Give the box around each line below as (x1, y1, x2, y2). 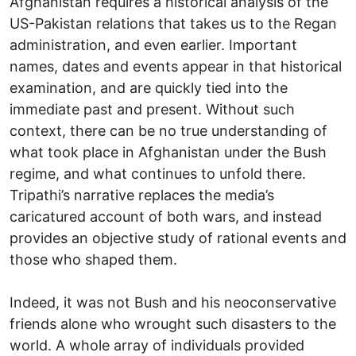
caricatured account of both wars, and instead (10, 207, 322, 225)
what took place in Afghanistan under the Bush (10, 143, 327, 161)
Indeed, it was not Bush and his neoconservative (10, 293, 336, 311)
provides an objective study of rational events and (10, 229, 346, 246)
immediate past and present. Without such (10, 100, 295, 118)
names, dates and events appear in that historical (10, 57, 342, 75)
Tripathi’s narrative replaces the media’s (10, 186, 274, 203)
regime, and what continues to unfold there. (10, 164, 306, 182)
